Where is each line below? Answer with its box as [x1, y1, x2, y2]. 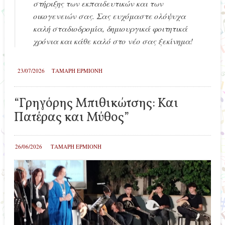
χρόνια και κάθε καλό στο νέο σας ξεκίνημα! [33, 35, 193, 46]
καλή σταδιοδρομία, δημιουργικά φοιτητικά [33, 23, 188, 34]
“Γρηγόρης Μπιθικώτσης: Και [14, 94, 178, 113]
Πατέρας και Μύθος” [14, 108, 129, 127]
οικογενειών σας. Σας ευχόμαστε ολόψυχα [33, 10, 186, 21]
